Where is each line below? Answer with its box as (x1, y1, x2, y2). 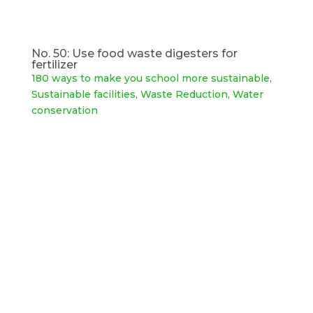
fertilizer (31, 58, 78, 72)
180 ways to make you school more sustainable (31, 72, 270, 85)
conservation (31, 104, 98, 117)
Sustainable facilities (31, 88, 136, 101)
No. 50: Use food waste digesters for (31, 47, 238, 61)
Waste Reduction (140, 88, 228, 101)
